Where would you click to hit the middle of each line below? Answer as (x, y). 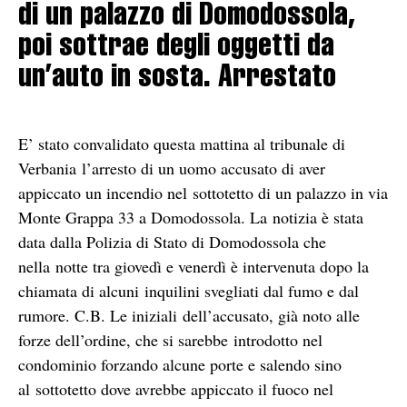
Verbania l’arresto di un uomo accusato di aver (172, 168)
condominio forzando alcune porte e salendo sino (180, 364)
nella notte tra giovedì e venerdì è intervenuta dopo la (194, 266)
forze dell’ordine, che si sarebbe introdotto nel (170, 339)
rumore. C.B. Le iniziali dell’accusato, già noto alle (189, 315)
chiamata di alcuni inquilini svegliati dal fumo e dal (189, 290)
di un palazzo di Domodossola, (187, 18)
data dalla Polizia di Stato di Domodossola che (172, 241)
